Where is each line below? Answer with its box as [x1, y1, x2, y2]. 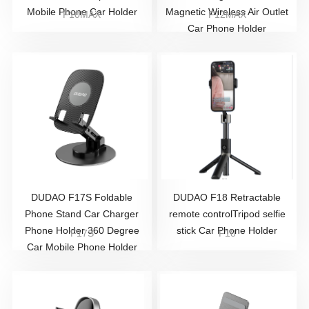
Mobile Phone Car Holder [26, 6, 137, 17]
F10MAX [63, 9, 101, 20]
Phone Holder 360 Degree [24, 225, 139, 236]
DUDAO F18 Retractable [173, 192, 281, 203]
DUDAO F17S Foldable [31, 192, 133, 203]
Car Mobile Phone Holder [26, 241, 137, 252]
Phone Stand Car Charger [25, 208, 139, 219]
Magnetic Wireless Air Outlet [166, 6, 289, 17]
